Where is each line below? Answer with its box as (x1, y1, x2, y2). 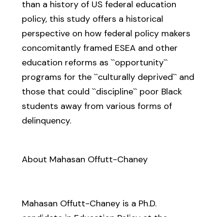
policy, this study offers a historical (21, 13, 163, 25)
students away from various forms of (21, 100, 172, 112)
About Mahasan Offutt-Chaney (21, 154, 148, 165)
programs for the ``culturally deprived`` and (21, 71, 194, 83)
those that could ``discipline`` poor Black (21, 86, 182, 97)
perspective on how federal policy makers (21, 28, 190, 39)
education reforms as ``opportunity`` (21, 57, 168, 68)
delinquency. (21, 115, 71, 126)
